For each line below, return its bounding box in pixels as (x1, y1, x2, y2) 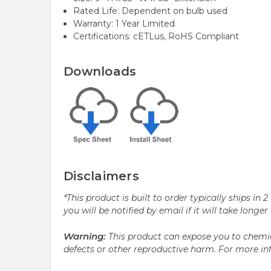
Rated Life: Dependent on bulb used (73, 5, 228, 17)
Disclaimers (64, 169, 143, 184)
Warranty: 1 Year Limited (73, 18, 175, 30)
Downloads (64, 64, 137, 79)
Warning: (64, 230, 106, 243)
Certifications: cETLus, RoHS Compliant (73, 31, 240, 42)
